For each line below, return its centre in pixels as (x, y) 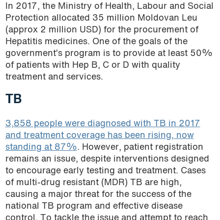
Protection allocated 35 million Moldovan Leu (101, 18)
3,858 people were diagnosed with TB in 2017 (103, 124)
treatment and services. (55, 77)
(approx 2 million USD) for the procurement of (102, 30)
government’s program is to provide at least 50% (109, 54)
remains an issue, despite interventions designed (107, 159)
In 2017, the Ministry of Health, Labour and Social (109, 6)
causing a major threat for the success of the (98, 194)
